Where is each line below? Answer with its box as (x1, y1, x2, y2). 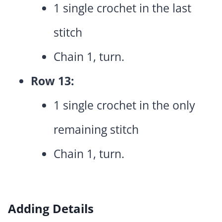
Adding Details (8, 200, 94, 217)
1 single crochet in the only (54, 97, 195, 113)
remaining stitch (54, 121, 139, 138)
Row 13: (31, 73, 74, 89)
